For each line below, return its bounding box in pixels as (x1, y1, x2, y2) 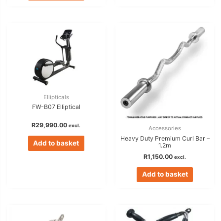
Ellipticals (43, 93, 69, 101)
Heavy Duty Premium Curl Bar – (120, 134, 210, 142)
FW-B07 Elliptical (32, 103, 80, 111)
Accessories (148, 125, 182, 132)
